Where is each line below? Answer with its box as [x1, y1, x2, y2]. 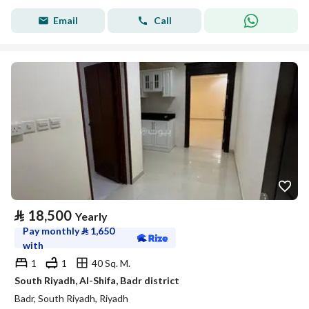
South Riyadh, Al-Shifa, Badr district [14, 275, 179, 286]
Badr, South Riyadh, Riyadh [14, 292, 128, 304]
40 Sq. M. [92, 257, 130, 269]
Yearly [75, 210, 108, 223]
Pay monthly [23, 225, 81, 237]
